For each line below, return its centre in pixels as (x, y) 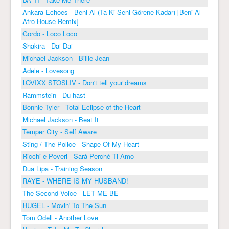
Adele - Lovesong (48, 70)
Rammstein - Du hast (54, 95)
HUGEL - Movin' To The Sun (64, 205)
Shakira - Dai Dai (48, 45)
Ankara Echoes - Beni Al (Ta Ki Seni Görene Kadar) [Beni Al (112, 12)
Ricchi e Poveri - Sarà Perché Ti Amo (78, 156)
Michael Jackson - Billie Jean (66, 58)
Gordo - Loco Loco (50, 33)
